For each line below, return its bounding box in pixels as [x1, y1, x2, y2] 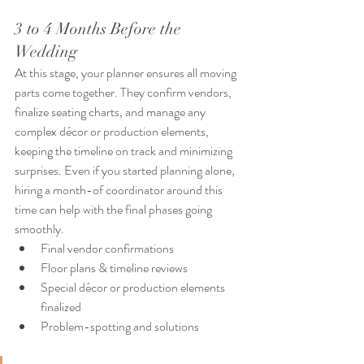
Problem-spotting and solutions [41, 317, 199, 336]
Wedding [15, 41, 77, 63]
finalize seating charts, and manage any [15, 102, 208, 122]
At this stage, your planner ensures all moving [15, 63, 239, 83]
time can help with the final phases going [15, 200, 214, 219]
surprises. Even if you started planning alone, [15, 161, 237, 180]
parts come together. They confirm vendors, [15, 83, 234, 102]
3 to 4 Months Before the [15, 19, 185, 40]
